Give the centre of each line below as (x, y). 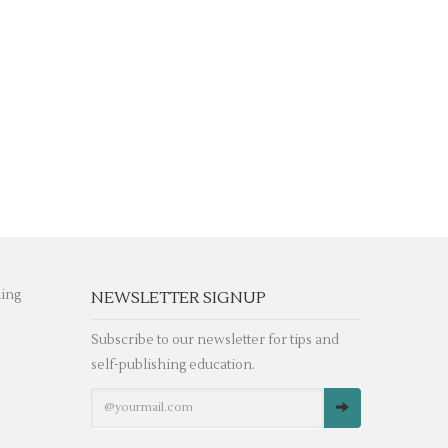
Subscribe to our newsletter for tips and (215, 340)
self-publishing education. (173, 365)
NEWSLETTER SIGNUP (178, 298)
